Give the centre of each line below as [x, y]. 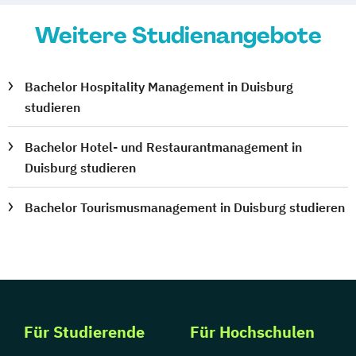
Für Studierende [84, 331]
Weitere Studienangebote [178, 35]
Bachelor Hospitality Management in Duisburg [159, 86]
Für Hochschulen [252, 331]
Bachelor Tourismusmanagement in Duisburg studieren [185, 207]
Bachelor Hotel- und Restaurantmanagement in [164, 147]
